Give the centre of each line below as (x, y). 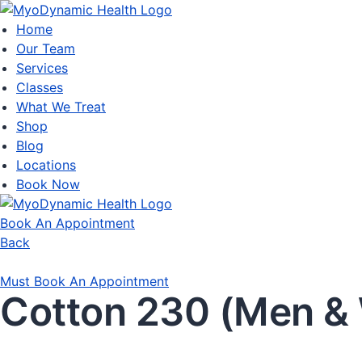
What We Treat (61, 107)
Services (42, 68)
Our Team (46, 48)
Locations (46, 165)
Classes (40, 87)
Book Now (48, 184)
